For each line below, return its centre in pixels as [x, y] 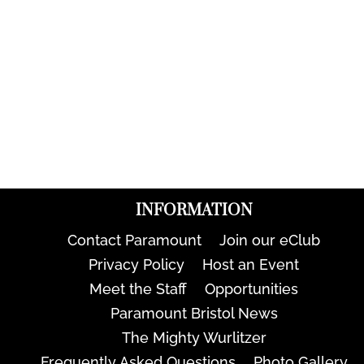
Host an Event [251, 264]
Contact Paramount [135, 240]
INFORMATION [194, 210]
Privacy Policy [137, 264]
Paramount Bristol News [194, 313]
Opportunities [252, 288]
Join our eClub [270, 240]
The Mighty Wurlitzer [194, 337]
